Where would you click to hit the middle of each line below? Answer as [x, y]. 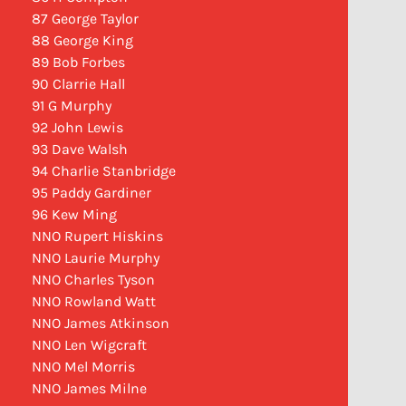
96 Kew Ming [74, 215]
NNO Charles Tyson [93, 280]
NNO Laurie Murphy [95, 258]
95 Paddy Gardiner [91, 193]
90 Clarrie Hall [78, 84]
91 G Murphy [71, 106]
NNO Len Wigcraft [89, 345]
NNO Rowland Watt [93, 302]
